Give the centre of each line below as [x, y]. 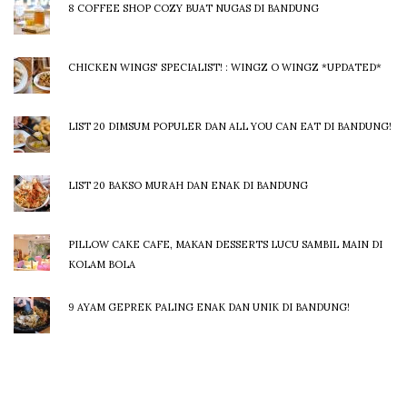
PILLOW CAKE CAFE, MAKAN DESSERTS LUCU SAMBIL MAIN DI [225, 244]
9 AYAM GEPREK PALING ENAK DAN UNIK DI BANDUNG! [209, 307]
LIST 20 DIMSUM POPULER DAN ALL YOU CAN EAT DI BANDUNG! [230, 126]
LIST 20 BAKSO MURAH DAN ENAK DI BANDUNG [188, 185]
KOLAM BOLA [102, 264]
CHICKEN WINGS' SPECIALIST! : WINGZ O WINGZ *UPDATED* [225, 67]
